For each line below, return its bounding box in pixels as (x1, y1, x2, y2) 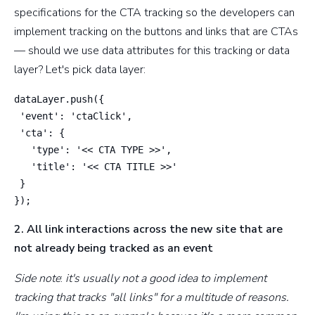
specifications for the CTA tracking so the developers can (14, 4, 295, 20)
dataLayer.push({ (14, 93, 104, 105)
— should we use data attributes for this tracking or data (14, 42, 290, 58)
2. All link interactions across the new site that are (14, 221, 283, 237)
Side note (14, 270, 60, 286)
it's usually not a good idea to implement (63, 270, 266, 286)
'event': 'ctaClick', (14, 110, 132, 122)
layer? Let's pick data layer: (14, 61, 146, 77)
